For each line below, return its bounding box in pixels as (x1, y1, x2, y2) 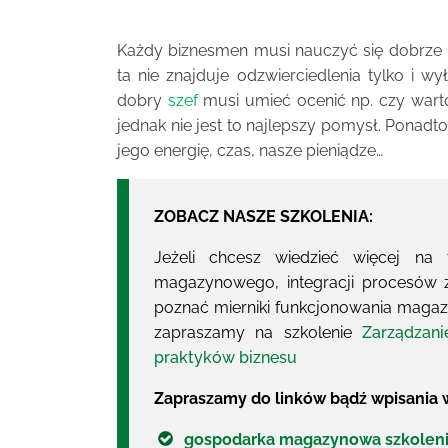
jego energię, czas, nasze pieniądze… (117, 141, 383, 161)
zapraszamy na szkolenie (154, 323, 363, 343)
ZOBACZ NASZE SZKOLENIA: (154, 207, 373, 227)
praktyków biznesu (154, 348, 297, 368)
